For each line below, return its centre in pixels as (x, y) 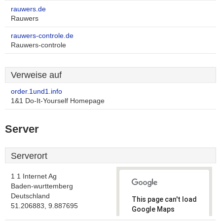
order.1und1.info (37, 92)
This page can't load (164, 199)
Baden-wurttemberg (42, 186)
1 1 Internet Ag (34, 176)
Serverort (29, 156)
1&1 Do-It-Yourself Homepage (58, 101)
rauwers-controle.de (42, 36)
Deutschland (30, 196)
